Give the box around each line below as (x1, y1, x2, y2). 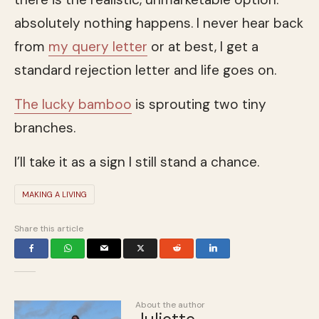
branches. (14, 118, 75, 137)
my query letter (48, 37, 147, 56)
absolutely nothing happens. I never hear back (14, 14, 303, 32)
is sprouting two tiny (132, 95, 266, 113)
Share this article (14, 222, 83, 234)
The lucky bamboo (14, 95, 132, 113)
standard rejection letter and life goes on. (14, 61, 276, 79)
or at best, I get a (147, 37, 258, 56)
